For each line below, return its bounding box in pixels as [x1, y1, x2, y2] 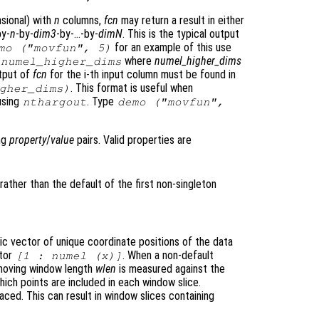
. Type [87, 95, 117, 109]
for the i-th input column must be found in [47, 68, 236, 82]
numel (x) [51, 250, 115, 262]
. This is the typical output [122, 27, 239, 41]
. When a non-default [122, 249, 214, 263]
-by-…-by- [56, 27, 98, 41]
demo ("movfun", [117, 96, 224, 108]
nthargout [22, 96, 87, 108]
